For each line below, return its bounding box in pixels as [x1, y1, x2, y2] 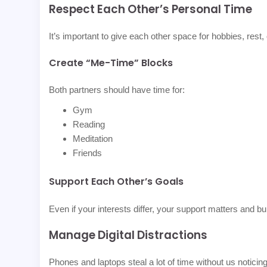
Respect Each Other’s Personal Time [49, 1, 253, 18]
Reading [73, 119, 105, 130]
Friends [73, 148, 103, 159]
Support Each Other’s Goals [49, 175, 184, 189]
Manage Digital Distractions [49, 227, 208, 244]
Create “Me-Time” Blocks [49, 56, 173, 70]
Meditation [73, 133, 113, 144]
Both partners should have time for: [49, 85, 185, 95]
